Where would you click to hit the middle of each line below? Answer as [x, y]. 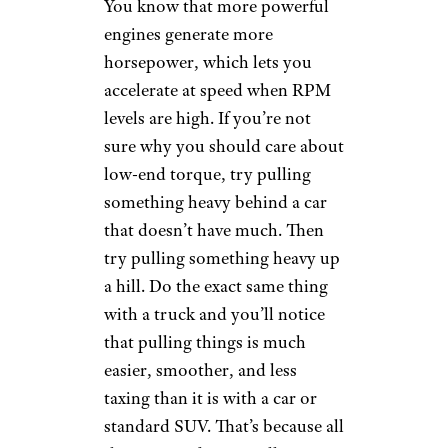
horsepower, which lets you [208, 62]
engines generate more [188, 34]
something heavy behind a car [215, 202]
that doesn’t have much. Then [214, 230]
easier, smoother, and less [200, 370]
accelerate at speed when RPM [217, 90]
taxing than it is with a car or [210, 398]
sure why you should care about [224, 146]
